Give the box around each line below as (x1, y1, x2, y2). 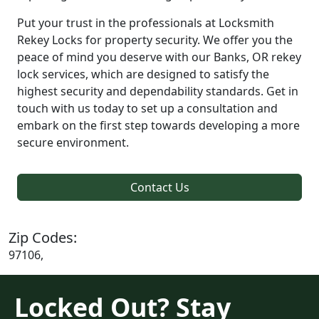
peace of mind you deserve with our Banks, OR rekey (17, 48, 301, 65)
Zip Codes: (9, 227, 77, 247)
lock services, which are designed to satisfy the (17, 66, 269, 82)
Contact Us (130, 179, 189, 195)
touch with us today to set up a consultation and (17, 100, 278, 116)
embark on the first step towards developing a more (17, 117, 300, 133)
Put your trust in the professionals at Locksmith (17, 14, 274, 31)
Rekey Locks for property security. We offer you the (17, 31, 293, 48)
